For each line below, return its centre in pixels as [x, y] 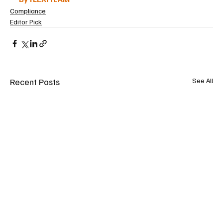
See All [203, 80]
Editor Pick [26, 21]
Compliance [28, 10]
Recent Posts [35, 81]
